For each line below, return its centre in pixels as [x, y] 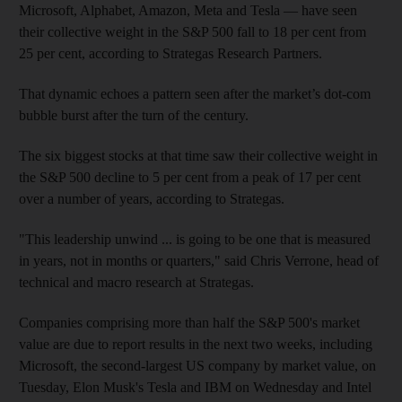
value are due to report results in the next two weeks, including [196, 344]
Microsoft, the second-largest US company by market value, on [197, 365]
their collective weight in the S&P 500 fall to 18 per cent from [192, 31]
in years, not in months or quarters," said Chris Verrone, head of [199, 260]
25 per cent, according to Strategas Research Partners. [170, 53]
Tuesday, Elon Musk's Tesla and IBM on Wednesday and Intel [195, 387]
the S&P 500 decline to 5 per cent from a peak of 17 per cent [190, 177]
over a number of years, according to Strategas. [152, 198]
